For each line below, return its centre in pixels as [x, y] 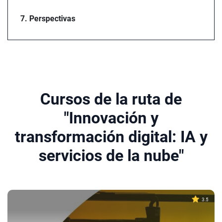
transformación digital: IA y [111, 137]
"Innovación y [111, 118]
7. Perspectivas [48, 19]
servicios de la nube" [111, 156]
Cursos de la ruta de [111, 99]
